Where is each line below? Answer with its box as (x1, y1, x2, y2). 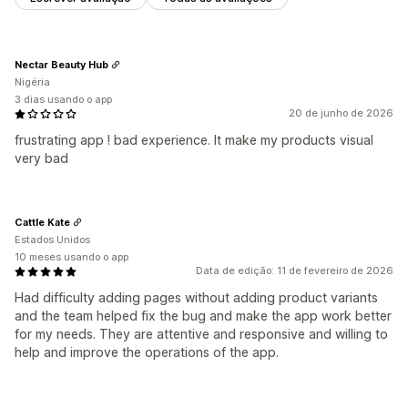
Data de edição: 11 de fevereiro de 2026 (196, 264, 393, 278)
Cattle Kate (15, 215, 70, 229)
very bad (15, 150, 68, 167)
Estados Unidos (15, 233, 90, 247)
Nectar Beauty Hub (15, 57, 108, 71)
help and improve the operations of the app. (15, 344, 279, 361)
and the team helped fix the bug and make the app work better (15, 308, 392, 324)
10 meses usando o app (15, 250, 128, 264)
